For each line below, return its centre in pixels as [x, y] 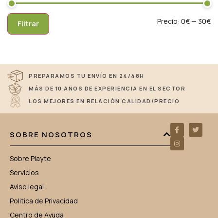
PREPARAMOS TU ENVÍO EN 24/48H [87, 75]
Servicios [24, 172]
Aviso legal [27, 186]
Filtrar [28, 23]
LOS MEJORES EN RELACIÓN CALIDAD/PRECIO [104, 101]
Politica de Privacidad [44, 200]
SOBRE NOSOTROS [51, 134]
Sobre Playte [30, 158]
